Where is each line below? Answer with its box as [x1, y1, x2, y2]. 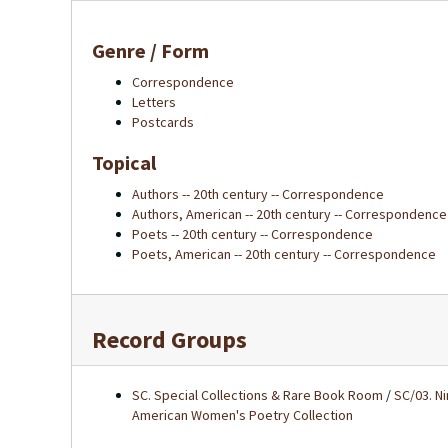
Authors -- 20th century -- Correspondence [132, 185, 384, 203]
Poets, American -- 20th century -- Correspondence [132, 245, 436, 263]
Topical [92, 150, 156, 175]
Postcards [132, 113, 194, 131]
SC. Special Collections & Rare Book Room [132, 386, 383, 404]
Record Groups [92, 324, 247, 355]
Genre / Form [92, 38, 209, 63]
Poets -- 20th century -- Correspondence [132, 225, 373, 243]
